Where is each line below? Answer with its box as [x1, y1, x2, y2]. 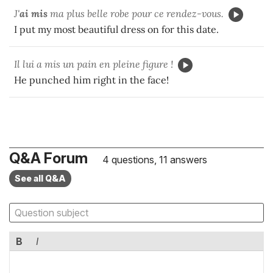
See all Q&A [15, 172, 66, 183]
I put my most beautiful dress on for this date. [14, 23, 219, 35]
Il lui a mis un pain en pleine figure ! [14, 57, 173, 70]
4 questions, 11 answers [100, 153, 207, 166]
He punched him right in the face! [14, 73, 169, 86]
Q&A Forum [9, 149, 88, 167]
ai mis [19, 7, 48, 19]
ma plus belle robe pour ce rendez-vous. [48, 7, 224, 19]
